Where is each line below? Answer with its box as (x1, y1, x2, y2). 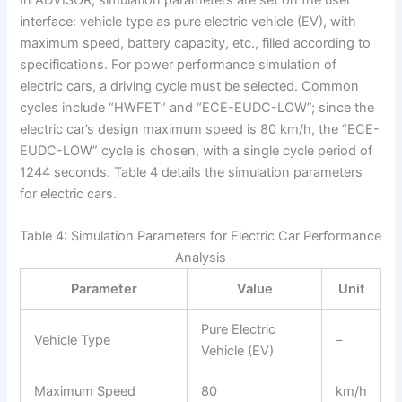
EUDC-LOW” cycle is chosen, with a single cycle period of (20, 142, 373, 159)
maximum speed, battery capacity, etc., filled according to (20, 34, 371, 51)
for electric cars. (20, 185, 118, 202)
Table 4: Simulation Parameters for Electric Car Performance (20, 228, 382, 245)
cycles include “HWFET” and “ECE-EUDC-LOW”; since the (20, 99, 375, 116)
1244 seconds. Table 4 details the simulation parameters (20, 163, 363, 180)
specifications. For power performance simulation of (20, 56, 337, 73)
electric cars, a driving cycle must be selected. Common (20, 77, 360, 94)
